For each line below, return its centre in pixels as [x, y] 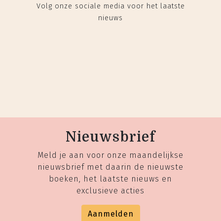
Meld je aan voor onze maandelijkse [110, 155]
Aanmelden [110, 214]
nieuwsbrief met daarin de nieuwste [110, 167]
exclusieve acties [110, 191]
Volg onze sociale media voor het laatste [110, 6]
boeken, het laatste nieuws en [110, 179]
